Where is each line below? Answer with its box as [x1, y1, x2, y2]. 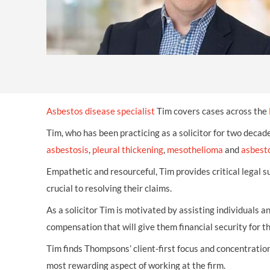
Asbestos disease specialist [46, 105, 155, 116]
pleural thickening [92, 144, 163, 155]
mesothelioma [167, 144, 223, 155]
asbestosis [46, 144, 89, 155]
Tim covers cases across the [155, 105, 269, 116]
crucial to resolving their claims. [46, 183, 174, 193]
